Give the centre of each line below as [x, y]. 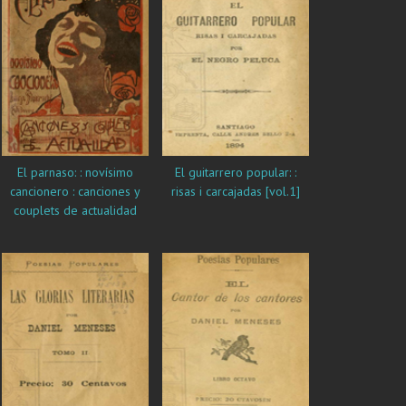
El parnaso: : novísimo [24, 173]
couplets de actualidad [75, 211]
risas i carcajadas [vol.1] [236, 192]
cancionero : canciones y [75, 192]
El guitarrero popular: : [182, 173]
